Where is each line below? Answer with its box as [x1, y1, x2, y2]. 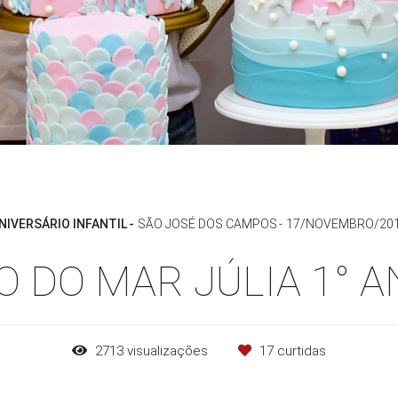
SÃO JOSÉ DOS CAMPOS [138, 217, 277, 231]
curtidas [274, 343, 326, 359]
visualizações [123, 343, 211, 359]
